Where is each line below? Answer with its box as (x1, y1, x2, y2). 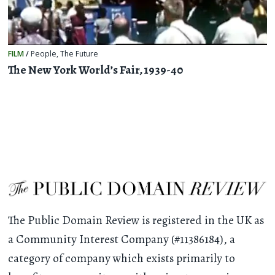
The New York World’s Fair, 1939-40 (8, 61, 184, 78)
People (31, 48, 57, 60)
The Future (60, 48, 99, 60)
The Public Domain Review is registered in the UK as (8, 212, 265, 229)
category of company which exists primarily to (8, 250, 236, 267)
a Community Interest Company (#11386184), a (8, 231, 236, 248)
